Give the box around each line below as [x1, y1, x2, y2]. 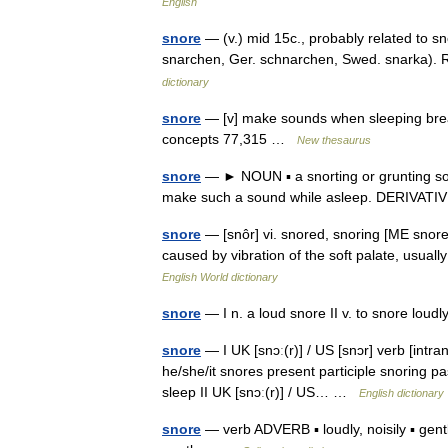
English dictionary [359, 387, 444, 399]
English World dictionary [162, 271, 278, 283]
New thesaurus [297, 134, 371, 146]
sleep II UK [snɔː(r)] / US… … [162, 384, 359, 400]
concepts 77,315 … [162, 131, 297, 147]
